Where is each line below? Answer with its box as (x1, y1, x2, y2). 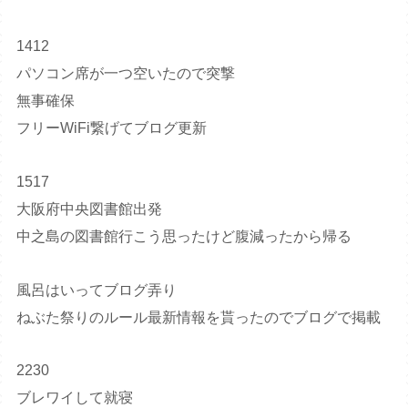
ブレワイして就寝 (16, 390, 134, 406)
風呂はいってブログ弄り (16, 281, 178, 298)
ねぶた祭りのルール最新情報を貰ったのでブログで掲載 (16, 309, 382, 325)
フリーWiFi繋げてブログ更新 (16, 120, 208, 137)
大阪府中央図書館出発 (16, 200, 163, 217)
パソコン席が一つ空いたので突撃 (16, 66, 236, 82)
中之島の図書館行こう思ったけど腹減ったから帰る (16, 228, 352, 244)
